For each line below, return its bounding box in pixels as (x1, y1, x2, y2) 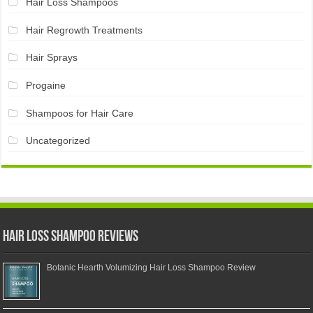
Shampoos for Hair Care (25, 107, 133, 119)
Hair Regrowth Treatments (25, 24, 143, 36)
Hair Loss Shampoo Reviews (3, 228, 139, 245)
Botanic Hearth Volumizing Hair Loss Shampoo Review (47, 262, 256, 272)
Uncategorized (25, 135, 90, 147)
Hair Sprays (25, 52, 78, 64)
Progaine (25, 79, 66, 91)
